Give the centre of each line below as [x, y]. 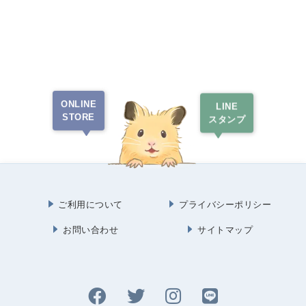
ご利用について [91, 205]
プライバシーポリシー [225, 205]
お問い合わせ [91, 230]
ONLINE [79, 104]
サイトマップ [225, 230]
